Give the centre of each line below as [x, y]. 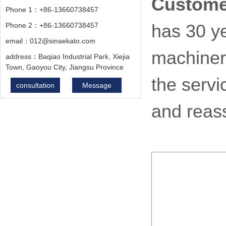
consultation [35, 85]
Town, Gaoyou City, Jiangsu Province [65, 67]
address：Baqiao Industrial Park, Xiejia [68, 56]
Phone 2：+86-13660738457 [52, 25]
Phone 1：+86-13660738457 [52, 9]
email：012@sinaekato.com [50, 41]
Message [97, 85]
